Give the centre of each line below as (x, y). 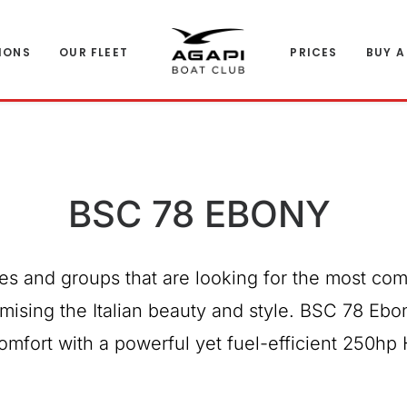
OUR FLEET (94, 52)
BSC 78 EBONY (199, 214)
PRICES (314, 52)
